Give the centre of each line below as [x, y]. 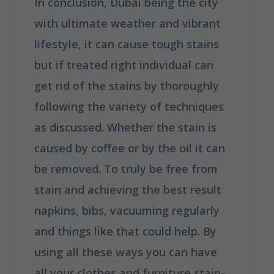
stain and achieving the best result [128, 189]
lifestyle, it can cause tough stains [127, 44]
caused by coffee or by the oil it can [130, 148]
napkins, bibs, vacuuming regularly [127, 210]
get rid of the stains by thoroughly [127, 85]
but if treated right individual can [124, 65]
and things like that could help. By [125, 231]
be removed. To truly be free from [126, 168]
